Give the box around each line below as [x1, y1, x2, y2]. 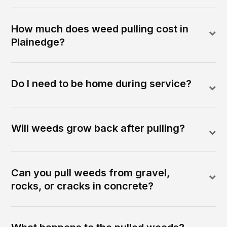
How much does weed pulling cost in [11, 23, 189, 35]
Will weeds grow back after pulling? [11, 122, 185, 135]
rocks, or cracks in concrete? [11, 180, 154, 193]
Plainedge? [11, 36, 65, 49]
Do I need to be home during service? [11, 78, 192, 90]
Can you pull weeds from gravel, [11, 167, 170, 179]
